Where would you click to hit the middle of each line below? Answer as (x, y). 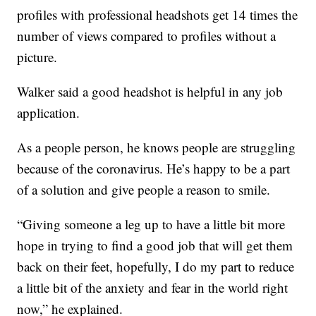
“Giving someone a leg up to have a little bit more (151, 224)
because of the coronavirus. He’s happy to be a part (154, 168)
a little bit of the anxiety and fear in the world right (153, 287)
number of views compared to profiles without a (147, 35)
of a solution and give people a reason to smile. (144, 189)
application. (49, 112)
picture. (37, 56)
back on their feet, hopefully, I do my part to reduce (156, 266)
